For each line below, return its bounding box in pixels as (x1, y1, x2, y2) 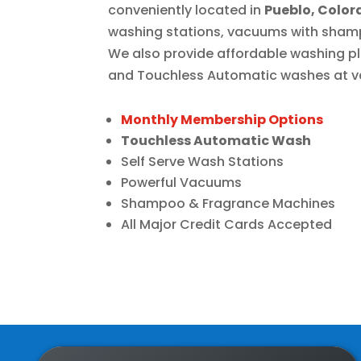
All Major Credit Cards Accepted (121, 215, 333, 234)
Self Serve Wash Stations (121, 152, 284, 172)
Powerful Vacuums (121, 173, 243, 193)
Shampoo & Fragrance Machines (121, 194, 336, 214)
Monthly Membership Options (121, 110, 324, 130)
